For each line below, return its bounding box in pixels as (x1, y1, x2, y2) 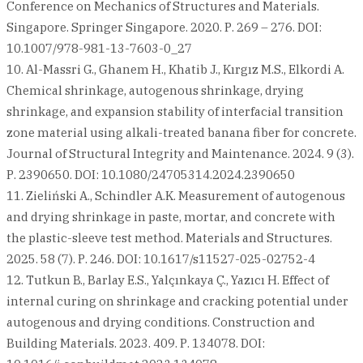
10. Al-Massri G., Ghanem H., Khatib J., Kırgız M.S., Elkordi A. (6, 62, 344, 78)
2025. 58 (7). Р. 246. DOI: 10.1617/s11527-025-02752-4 (6, 251, 315, 267)
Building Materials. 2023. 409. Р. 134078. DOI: (6, 335, 265, 352)
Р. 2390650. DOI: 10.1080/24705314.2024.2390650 (6, 167, 295, 183)
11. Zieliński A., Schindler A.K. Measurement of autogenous (6, 188, 345, 204)
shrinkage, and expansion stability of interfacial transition (6, 104, 344, 120)
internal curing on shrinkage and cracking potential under (6, 293, 348, 310)
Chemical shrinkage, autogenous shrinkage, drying (6, 83, 304, 99)
